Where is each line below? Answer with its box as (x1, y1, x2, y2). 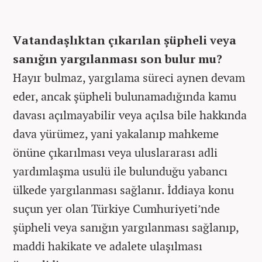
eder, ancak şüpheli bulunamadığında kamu (13, 88, 236, 104)
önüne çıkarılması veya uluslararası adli (13, 144, 218, 160)
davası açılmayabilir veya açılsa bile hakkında (13, 107, 247, 123)
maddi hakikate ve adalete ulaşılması (13, 238, 202, 254)
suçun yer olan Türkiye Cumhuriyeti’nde (13, 201, 220, 216)
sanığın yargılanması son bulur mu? (13, 51, 222, 67)
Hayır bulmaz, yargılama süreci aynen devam (13, 70, 245, 85)
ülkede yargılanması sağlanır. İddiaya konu (13, 182, 234, 198)
